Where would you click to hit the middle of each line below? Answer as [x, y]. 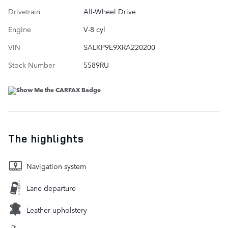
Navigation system [56, 166]
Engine [20, 29]
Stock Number [32, 64]
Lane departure [51, 188]
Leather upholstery [57, 209]
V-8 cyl [94, 29]
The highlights [46, 138]
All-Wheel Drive [109, 11]
